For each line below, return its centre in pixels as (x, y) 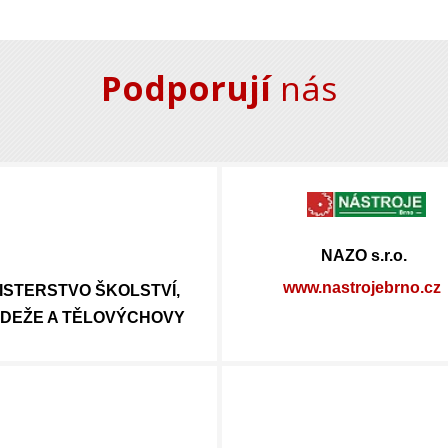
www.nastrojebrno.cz (362, 288)
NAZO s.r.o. (364, 256)
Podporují (186, 88)
